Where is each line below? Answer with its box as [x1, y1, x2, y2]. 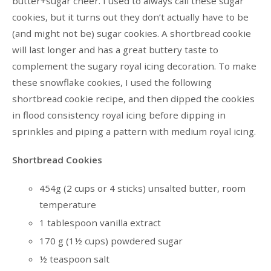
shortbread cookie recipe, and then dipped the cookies [11, 93, 255, 105]
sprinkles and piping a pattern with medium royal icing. [11, 125, 256, 138]
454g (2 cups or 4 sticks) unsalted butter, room [39, 182, 246, 195]
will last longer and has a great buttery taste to [11, 44, 218, 56]
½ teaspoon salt [39, 253, 109, 266]
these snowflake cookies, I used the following [11, 76, 212, 89]
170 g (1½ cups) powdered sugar [39, 235, 183, 247]
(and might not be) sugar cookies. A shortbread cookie [11, 27, 251, 40]
